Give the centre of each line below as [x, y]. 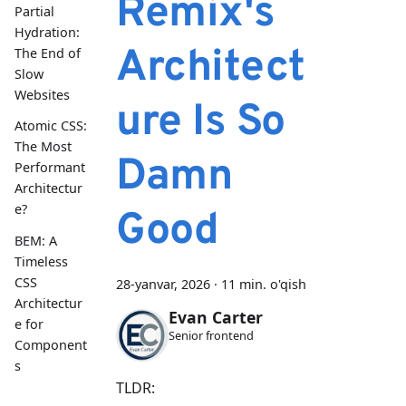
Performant [50, 168]
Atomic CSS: [51, 126]
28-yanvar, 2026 [163, 284]
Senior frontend [211, 336]
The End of [48, 53]
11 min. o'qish [264, 284]
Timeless [41, 261]
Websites [42, 95]
